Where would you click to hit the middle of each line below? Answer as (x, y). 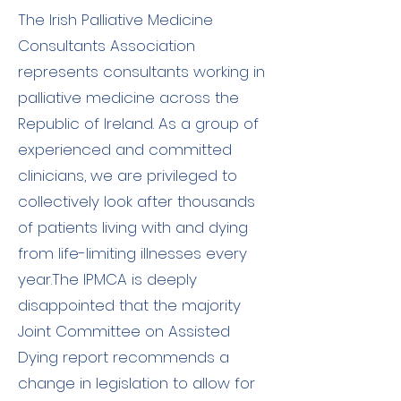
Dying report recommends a (124, 357)
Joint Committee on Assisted (124, 331)
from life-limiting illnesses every (132, 253)
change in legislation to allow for (137, 383)
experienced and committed (125, 149)
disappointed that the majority (129, 305)
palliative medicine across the (128, 98)
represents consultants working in (141, 72)
